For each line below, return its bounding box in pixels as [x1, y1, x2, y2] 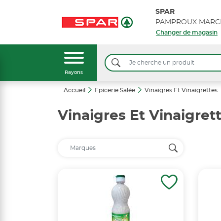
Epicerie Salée [95, 87, 135, 93]
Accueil [64, 87, 85, 93]
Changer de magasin [155, 30, 218, 36]
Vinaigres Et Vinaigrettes [145, 87, 218, 93]
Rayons [65, 70, 83, 75]
